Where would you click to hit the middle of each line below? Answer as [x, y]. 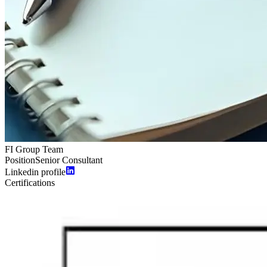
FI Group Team [34, 149]
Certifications [30, 182]
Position [20, 160]
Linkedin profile [35, 172]
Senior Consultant [69, 160]
